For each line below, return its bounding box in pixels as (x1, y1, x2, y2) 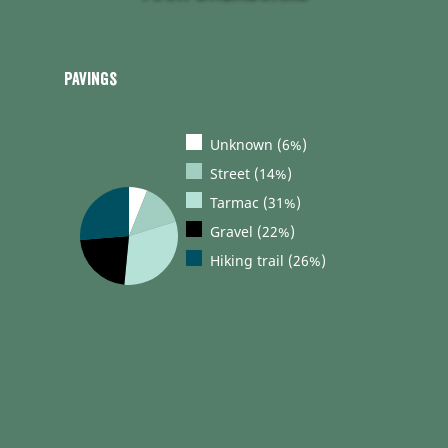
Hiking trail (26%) (209, 250, 326, 270)
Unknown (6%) (209, 134, 307, 154)
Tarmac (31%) (209, 192, 301, 212)
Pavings (64, 70, 117, 89)
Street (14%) (209, 163, 292, 183)
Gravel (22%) (209, 221, 295, 241)
